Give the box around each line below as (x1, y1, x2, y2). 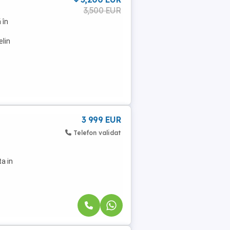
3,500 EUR (83, 5, 121, 15)
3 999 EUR (81, 114, 121, 125)
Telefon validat (73, 129, 121, 137)
